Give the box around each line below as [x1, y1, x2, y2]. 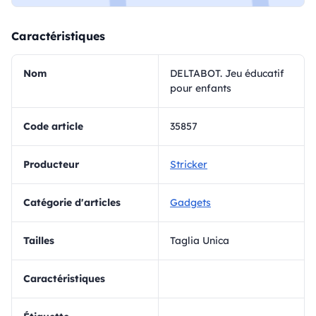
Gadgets [170, 196, 211, 209]
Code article [30, 120, 83, 133]
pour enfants [170, 82, 231, 95]
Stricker [170, 158, 207, 171]
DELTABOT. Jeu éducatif [170, 67, 284, 80]
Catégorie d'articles [30, 196, 121, 209]
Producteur [30, 158, 79, 171]
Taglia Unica [170, 234, 229, 247]
